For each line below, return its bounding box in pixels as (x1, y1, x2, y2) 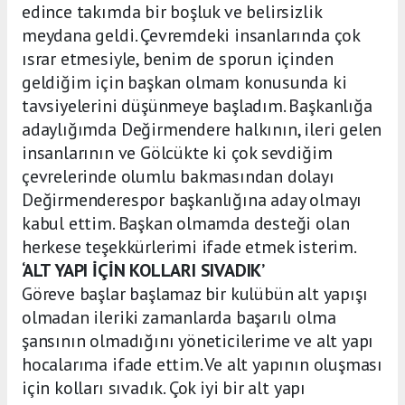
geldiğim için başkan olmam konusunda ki (22, 71, 347, 95)
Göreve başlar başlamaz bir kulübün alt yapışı (22, 282, 368, 306)
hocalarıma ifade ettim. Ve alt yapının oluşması (22, 353, 382, 377)
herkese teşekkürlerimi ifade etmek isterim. (22, 235, 357, 259)
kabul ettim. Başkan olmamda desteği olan (22, 212, 350, 236)
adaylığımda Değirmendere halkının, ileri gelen (22, 118, 382, 142)
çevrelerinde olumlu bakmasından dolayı (22, 165, 334, 189)
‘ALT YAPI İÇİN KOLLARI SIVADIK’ (22, 259, 266, 283)
